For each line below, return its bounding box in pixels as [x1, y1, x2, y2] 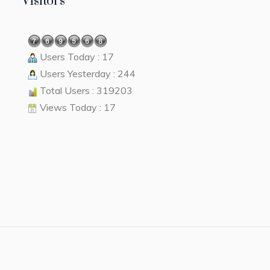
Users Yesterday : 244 [37, 67, 136, 80]
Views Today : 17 [37, 101, 116, 113]
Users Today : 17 [37, 50, 114, 63]
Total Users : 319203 [37, 84, 133, 96]
